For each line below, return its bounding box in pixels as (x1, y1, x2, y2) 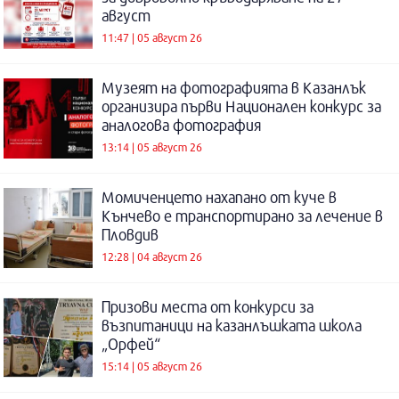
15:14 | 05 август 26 (102, 359, 202, 374)
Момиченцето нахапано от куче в (102, 187, 337, 207)
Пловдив (102, 224, 159, 244)
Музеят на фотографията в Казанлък (102, 77, 366, 97)
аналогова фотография (102, 115, 261, 134)
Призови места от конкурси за (102, 297, 313, 316)
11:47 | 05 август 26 (102, 30, 202, 45)
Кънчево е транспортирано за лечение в (102, 206, 383, 225)
